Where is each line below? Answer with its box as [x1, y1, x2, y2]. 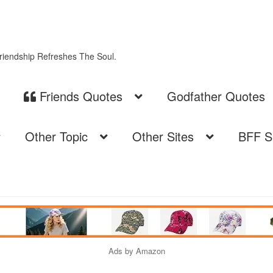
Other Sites [132, 127, 194, 145]
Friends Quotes [35, 87, 122, 105]
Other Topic [24, 127, 88, 145]
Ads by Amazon [108, 245, 165, 257]
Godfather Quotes [166, 87, 265, 105]
